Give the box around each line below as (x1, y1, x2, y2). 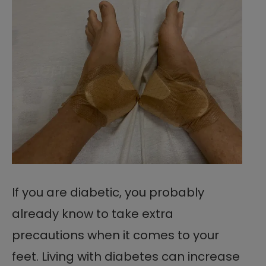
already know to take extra (12, 205, 173, 223)
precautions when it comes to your (12, 227, 219, 244)
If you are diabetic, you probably (12, 184, 204, 201)
